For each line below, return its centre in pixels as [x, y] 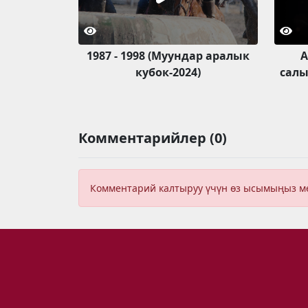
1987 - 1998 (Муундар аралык [168, 55]
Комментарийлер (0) [153, 137]
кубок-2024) [168, 72]
